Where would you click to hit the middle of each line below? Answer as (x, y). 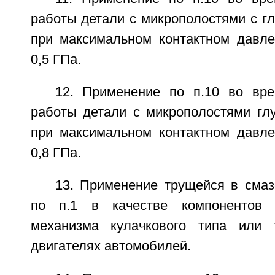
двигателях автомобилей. (110, 246)
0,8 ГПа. (56, 153)
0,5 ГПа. (56, 60)
